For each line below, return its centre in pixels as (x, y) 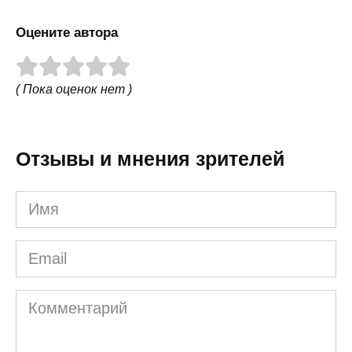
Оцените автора (67, 32)
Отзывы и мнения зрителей (150, 158)
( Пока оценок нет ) (74, 89)
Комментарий (64, 301)
